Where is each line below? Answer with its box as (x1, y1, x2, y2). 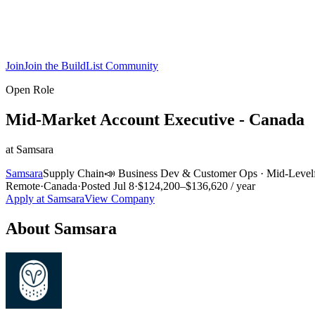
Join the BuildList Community (24, 60, 158, 72)
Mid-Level (266, 167, 314, 179)
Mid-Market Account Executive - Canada (6, 110, 304, 129)
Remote (6, 179, 40, 192)
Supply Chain (43, 167, 104, 179)
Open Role (6, 84, 54, 96)
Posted (81, 179, 113, 192)
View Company (84, 192, 155, 205)
